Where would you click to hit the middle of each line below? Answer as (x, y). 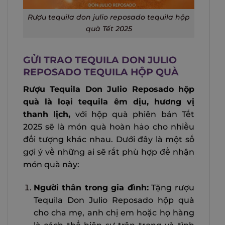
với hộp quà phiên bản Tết (133, 114)
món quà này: (51, 164)
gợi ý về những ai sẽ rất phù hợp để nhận (109, 152)
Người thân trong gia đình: (91, 187)
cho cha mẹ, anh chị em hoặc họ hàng (114, 212)
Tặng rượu (172, 187)
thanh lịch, (47, 114)
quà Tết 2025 (109, 29)
